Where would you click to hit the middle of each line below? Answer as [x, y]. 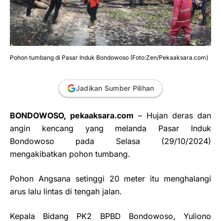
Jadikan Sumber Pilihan [115, 88]
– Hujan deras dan [172, 115]
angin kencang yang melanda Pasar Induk [110, 128]
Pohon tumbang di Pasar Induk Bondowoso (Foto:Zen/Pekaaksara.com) [109, 57]
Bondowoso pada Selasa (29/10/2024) [110, 141]
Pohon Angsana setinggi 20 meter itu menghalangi [110, 178]
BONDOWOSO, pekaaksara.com [72, 115]
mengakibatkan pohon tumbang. [70, 154]
